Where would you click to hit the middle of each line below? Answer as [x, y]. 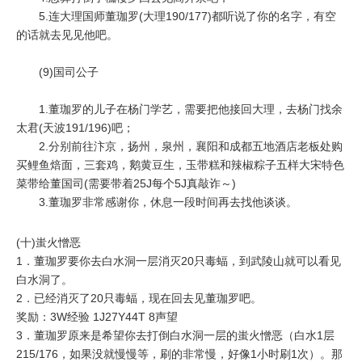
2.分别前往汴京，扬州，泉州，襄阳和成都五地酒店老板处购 [179, 147]
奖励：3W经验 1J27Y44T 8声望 [97, 317]
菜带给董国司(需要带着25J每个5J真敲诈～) [126, 184]
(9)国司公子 [57, 72]
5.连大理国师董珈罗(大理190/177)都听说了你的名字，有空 [176, 17]
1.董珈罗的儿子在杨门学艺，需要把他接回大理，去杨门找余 [179, 109]
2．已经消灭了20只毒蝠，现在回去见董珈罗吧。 [139, 299]
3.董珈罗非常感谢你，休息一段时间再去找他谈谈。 [157, 202]
